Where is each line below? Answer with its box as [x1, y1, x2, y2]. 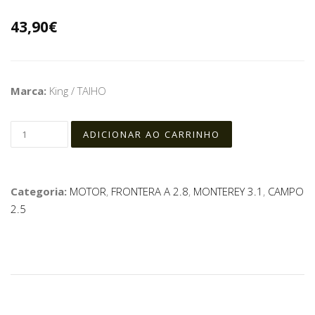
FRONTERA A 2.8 [111, 184, 188, 198]
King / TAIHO [49, 83, 106, 98]
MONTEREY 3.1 [193, 184, 263, 198]
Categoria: [11, 184, 70, 198]
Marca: [11, 83, 49, 98]
